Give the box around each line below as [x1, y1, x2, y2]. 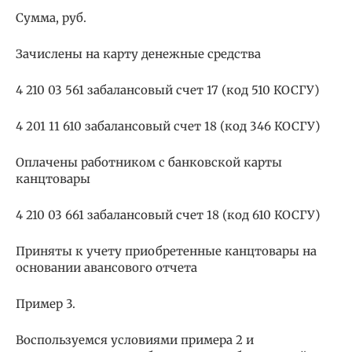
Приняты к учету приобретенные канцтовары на [16, 244, 317, 259]
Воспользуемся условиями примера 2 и [16, 332, 254, 348]
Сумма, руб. [16, 10, 86, 26]
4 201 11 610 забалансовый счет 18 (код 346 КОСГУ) [16, 119, 320, 134]
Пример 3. [16, 296, 75, 312]
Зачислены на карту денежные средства [16, 46, 261, 62]
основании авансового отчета [16, 260, 197, 276]
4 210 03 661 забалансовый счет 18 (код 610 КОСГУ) [16, 207, 320, 223]
